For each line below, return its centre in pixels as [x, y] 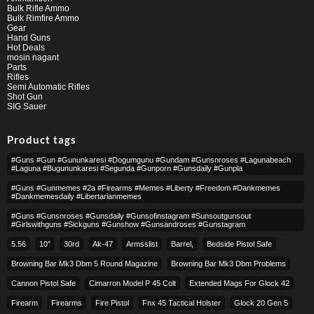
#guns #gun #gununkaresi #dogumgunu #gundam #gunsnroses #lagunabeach [151, 159]
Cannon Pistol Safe [43, 283]
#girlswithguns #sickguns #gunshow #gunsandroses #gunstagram [128, 224]
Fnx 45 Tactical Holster [182, 302]
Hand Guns [29, 38]
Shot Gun [25, 97]
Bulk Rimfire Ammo [43, 19]
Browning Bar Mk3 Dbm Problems [228, 263]
